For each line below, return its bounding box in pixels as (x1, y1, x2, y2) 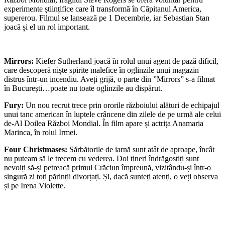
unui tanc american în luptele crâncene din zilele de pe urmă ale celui (4, 109, 221, 119)
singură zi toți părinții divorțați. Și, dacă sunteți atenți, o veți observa (4, 172, 218, 181)
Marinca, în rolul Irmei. (4, 128, 77, 137)
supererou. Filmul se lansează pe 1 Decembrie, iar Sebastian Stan (4, 13, 209, 22)
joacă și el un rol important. (4, 22, 90, 31)
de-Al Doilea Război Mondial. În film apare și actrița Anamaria (4, 119, 203, 128)
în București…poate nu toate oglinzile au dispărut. (4, 83, 162, 92)
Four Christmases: (4, 145, 69, 154)
